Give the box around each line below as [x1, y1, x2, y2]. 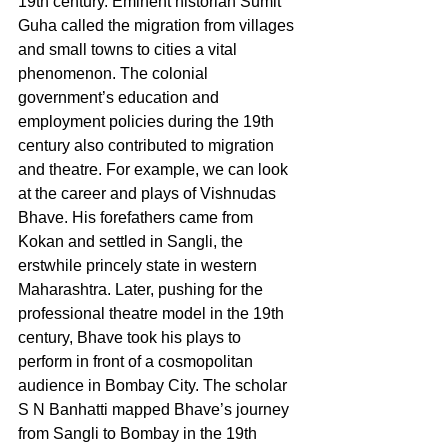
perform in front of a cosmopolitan [18, 352, 257, 370]
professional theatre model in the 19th [18, 304, 288, 322]
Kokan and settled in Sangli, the [18, 232, 247, 250]
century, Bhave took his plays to [18, 328, 245, 346]
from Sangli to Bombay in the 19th [18, 424, 261, 442]
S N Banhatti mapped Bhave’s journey [18, 400, 293, 418]
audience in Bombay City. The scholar [18, 376, 291, 394]
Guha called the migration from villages [18, 16, 298, 34]
